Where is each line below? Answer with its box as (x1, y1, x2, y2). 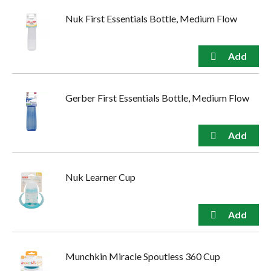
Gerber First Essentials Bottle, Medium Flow (65, 92, 249, 104)
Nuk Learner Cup (65, 171, 135, 183)
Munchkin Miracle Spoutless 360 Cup (65, 250, 220, 263)
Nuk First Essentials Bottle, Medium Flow (65, 13, 237, 25)
